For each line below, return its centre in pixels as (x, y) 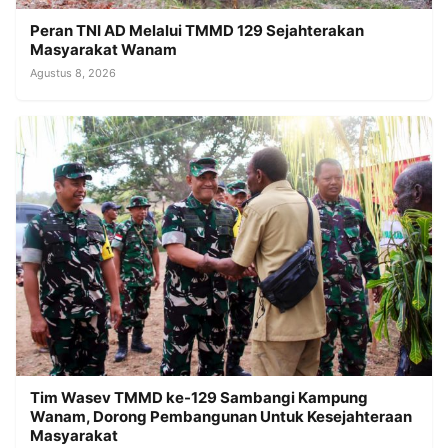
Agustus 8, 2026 (73, 73)
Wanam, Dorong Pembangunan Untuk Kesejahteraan (221, 417)
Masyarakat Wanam (103, 50)
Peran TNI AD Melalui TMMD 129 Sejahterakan (197, 31)
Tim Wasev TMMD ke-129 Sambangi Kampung (199, 398)
